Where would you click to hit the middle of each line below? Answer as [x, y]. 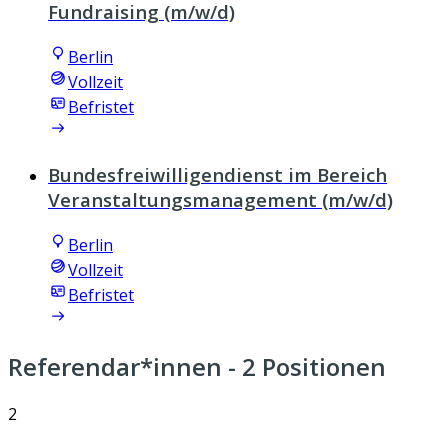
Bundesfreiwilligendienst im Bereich [217, 174]
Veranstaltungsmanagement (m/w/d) [220, 199]
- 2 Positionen [304, 367]
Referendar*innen [115, 367]
